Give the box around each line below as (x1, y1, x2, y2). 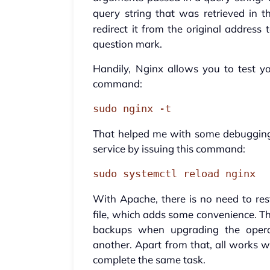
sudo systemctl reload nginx (93, 168, 256, 180)
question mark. (93, 37, 163, 51)
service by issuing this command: (93, 142, 246, 155)
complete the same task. (93, 253, 206, 266)
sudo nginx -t (93, 102, 172, 115)
